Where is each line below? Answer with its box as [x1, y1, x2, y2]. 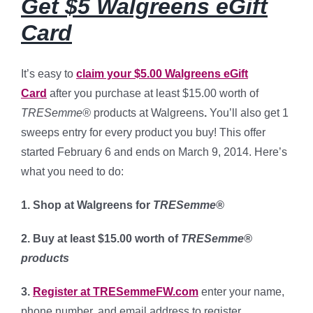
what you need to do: [21, 165, 124, 177]
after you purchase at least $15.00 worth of [47, 87, 259, 99]
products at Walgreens [94, 106, 204, 119]
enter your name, [198, 285, 284, 298]
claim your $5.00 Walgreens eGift [76, 67, 248, 80]
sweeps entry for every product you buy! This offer [21, 126, 265, 138]
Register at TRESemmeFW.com [33, 285, 198, 298]
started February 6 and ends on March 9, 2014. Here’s [21, 145, 287, 158]
